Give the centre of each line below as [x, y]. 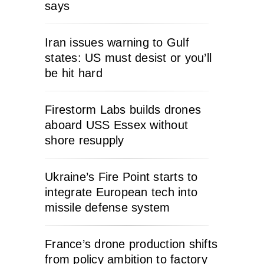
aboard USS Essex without [116, 125]
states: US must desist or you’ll [128, 57]
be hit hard [74, 73]
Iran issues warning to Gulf [117, 42]
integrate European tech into [121, 192]
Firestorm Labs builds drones [123, 109]
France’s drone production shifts [131, 244]
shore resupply [85, 140]
